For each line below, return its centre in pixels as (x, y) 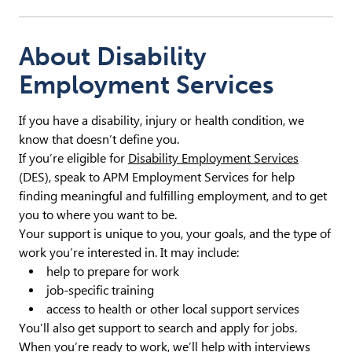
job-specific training (100, 290)
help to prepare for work (113, 271)
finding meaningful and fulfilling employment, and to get (173, 196)
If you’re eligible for (73, 158)
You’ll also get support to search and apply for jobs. (158, 328)
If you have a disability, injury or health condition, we (161, 120)
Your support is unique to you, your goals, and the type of (175, 233)
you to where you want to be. (98, 214)
